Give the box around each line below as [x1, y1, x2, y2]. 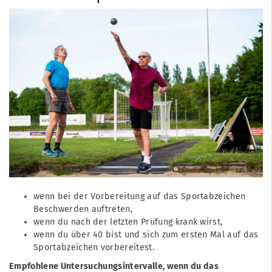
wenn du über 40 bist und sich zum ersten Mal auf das [33, 229, 259, 240]
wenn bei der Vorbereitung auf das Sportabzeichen [33, 191, 246, 202]
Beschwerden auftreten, [33, 203, 133, 214]
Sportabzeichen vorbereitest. [33, 242, 154, 253]
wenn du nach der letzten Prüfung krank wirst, [33, 216, 223, 227]
